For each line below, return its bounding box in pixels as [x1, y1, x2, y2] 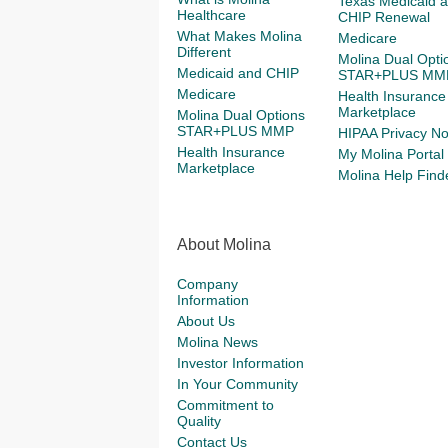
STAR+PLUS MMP [177, 123, 294, 139]
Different [177, 44, 231, 60]
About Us [177, 313, 235, 329]
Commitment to [177, 397, 274, 413]
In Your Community [177, 376, 298, 392]
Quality [177, 413, 221, 429]
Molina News [177, 334, 258, 350]
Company [177, 276, 238, 292]
